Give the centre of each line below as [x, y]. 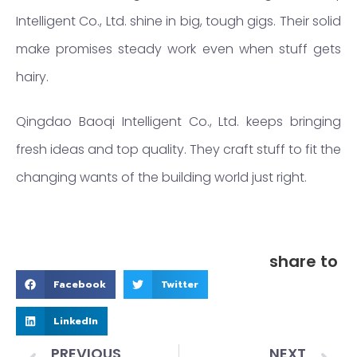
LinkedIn [75, 321]
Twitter [179, 284]
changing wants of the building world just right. [161, 178]
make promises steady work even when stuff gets [178, 49]
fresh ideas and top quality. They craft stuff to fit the [178, 150]
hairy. [32, 77]
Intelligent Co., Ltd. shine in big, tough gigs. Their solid [178, 22]
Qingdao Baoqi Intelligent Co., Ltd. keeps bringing [178, 122]
